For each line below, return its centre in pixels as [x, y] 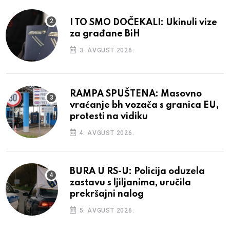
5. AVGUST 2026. [106, 210]
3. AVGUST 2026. [106, 50]
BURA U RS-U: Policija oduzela [137, 171]
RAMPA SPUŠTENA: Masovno [136, 94]
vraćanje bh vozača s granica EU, [144, 105]
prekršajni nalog [107, 194]
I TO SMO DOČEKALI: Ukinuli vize [143, 22]
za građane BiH [105, 34]
